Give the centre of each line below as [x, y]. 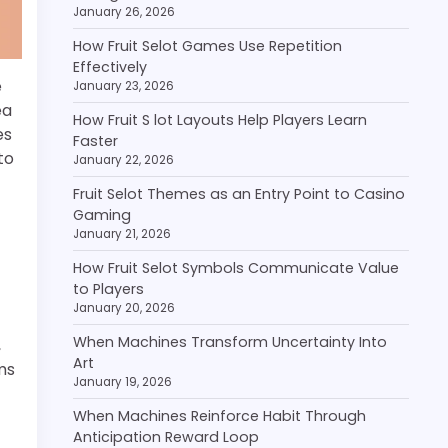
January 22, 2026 [123, 160]
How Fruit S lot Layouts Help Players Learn [220, 120]
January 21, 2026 [122, 234]
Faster [95, 141]
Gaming [102, 215]
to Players [108, 289]
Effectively [110, 67]
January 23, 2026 [123, 86]
